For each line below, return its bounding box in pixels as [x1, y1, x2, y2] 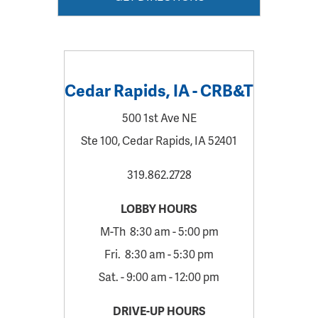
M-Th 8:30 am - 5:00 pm [99, 223, 219, 239]
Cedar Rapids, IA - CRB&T [65, 79, 253, 102]
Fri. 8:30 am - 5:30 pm [104, 246, 214, 262]
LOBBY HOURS [121, 200, 197, 216]
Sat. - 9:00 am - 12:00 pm [99, 268, 219, 285]
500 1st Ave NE [121, 109, 197, 126]
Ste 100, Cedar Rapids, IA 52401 [81, 132, 237, 148]
